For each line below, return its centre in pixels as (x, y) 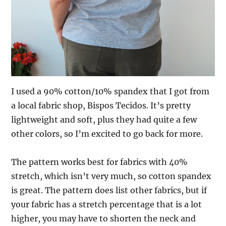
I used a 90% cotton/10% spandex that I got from (110, 91)
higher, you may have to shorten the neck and (104, 218)
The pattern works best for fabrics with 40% (100, 162)
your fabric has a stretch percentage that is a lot (107, 204)
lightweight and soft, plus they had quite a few (104, 119)
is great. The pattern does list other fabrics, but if (109, 190)
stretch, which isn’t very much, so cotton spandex (111, 176)
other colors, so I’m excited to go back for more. (107, 133)
